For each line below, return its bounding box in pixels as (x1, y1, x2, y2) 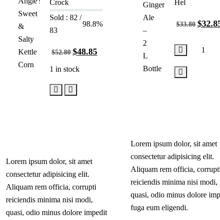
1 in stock (49, 64, 80, 73)
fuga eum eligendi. (131, 203, 189, 212)
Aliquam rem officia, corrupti (6, 182, 96, 191)
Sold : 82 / (49, 13, 82, 22)
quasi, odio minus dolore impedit (6, 208, 107, 217)
